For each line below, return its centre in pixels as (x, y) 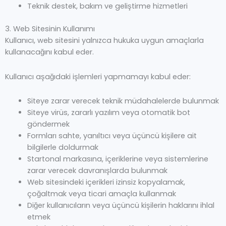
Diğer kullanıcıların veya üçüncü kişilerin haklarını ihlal (121, 206)
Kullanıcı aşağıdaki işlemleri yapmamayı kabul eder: (98, 76)
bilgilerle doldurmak (63, 148)
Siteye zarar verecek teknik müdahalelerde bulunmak (123, 101)
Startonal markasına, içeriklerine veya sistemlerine (118, 159)
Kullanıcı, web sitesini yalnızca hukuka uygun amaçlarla (104, 41)
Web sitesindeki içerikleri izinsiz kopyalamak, (106, 182)
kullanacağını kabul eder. (49, 52)
